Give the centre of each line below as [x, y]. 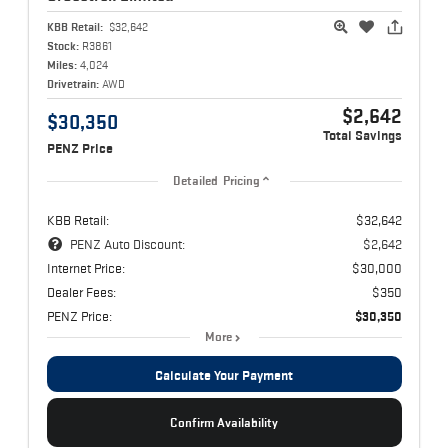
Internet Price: [85, 268]
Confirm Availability [224, 423]
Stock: [62, 46]
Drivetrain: [72, 84]
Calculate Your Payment [224, 375]
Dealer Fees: [81, 292]
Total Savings [362, 136]
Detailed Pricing [216, 181]
